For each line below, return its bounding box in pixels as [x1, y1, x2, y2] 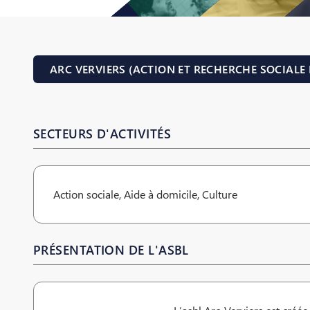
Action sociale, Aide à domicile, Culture [53, 187, 237, 202]
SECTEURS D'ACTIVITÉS [33, 125, 171, 143]
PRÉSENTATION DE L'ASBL [33, 241, 189, 259]
